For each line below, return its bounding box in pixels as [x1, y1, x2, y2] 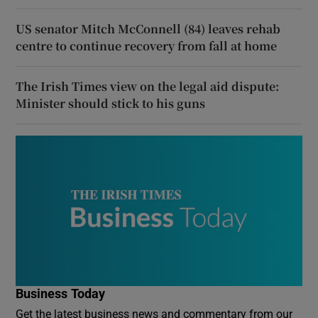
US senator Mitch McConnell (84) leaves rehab [16, 21, 281, 38]
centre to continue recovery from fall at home [16, 38, 278, 55]
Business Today [16, 287, 106, 301]
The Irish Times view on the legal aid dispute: [16, 78, 280, 95]
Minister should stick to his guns [16, 95, 206, 112]
